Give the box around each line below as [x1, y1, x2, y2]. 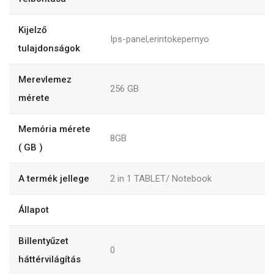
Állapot [18, 204, 49, 216]
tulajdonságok [18, 43, 80, 54]
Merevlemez [18, 74, 72, 86]
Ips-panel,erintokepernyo [110, 34, 209, 45]
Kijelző [18, 24, 47, 36]
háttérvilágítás [18, 254, 81, 265]
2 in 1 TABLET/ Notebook [110, 173, 212, 185]
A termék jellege [18, 173, 89, 185]
